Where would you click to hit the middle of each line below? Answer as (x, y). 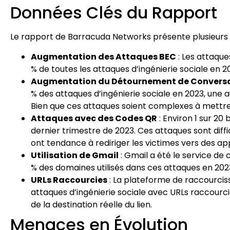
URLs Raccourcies (69, 180)
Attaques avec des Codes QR (94, 118)
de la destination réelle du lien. (91, 204)
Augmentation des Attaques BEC (103, 56)
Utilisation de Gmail (75, 155)
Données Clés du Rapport (114, 13)
